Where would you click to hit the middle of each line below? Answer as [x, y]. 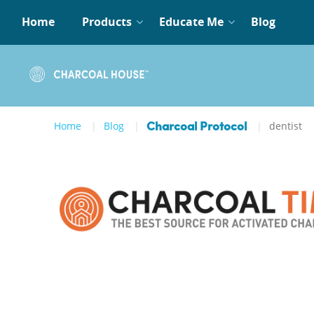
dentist [286, 126]
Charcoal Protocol [197, 127]
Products [107, 22]
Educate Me [191, 22]
